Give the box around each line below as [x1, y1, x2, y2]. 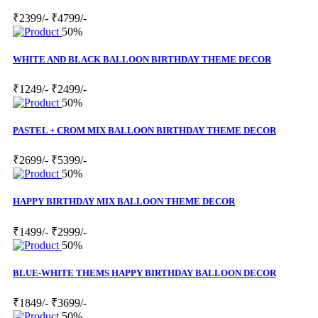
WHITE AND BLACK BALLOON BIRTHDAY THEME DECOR [13, 53, 271, 65]
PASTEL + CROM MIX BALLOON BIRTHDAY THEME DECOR [13, 125, 276, 136]
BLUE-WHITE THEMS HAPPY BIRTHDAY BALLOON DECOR [13, 267, 276, 278]
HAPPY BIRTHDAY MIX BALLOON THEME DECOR [13, 196, 235, 207]
